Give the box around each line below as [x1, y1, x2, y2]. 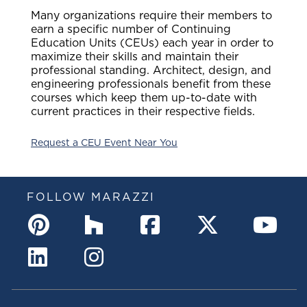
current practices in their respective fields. [31, 106, 255, 118]
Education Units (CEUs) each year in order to [31, 38, 273, 49]
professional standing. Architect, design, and [31, 65, 271, 77]
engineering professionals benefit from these [31, 79, 271, 90]
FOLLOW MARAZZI [27, 192, 155, 204]
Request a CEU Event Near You [31, 138, 177, 149]
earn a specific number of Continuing [31, 24, 231, 36]
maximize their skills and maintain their [31, 51, 238, 63]
